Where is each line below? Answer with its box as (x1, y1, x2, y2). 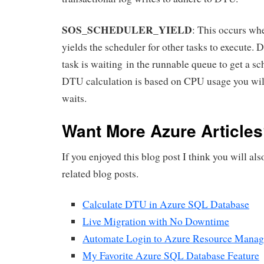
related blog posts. (62, 166, 138, 180)
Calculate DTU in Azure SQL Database (82, 197, 249, 212)
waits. (62, 91, 87, 105)
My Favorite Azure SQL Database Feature (82, 249, 259, 263)
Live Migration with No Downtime (82, 214, 229, 229)
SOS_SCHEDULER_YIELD (62, 21, 192, 37)
